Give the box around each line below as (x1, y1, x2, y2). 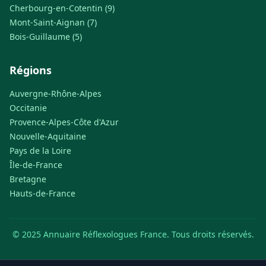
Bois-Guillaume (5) (9, 31, 82, 42)
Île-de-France (9, 159, 62, 170)
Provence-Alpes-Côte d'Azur (9, 116, 119, 128)
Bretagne (9, 173, 46, 185)
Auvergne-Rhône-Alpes (9, 88, 102, 99)
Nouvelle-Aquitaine (9, 131, 86, 142)
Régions (9, 63, 52, 77)
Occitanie (9, 102, 47, 113)
